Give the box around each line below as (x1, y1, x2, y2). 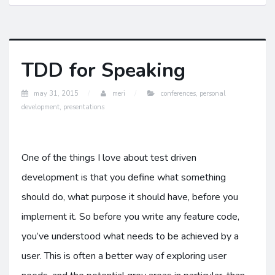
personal (199, 89, 226, 98)
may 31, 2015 (34, 89, 79, 98)
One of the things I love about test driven (21, 151, 196, 165)
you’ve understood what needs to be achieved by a (21, 230, 239, 243)
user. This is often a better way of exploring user (21, 249, 227, 263)
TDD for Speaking (21, 57, 185, 83)
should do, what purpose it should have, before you (21, 190, 238, 204)
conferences (161, 89, 196, 98)
